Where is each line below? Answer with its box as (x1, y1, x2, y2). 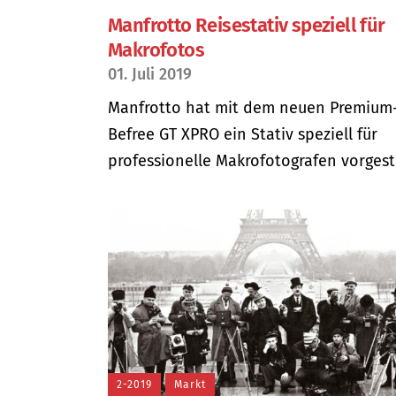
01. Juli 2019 (108, 65, 192, 84)
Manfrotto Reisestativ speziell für (108, 13, 385, 37)
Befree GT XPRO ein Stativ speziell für (108, 125, 377, 144)
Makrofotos (108, 38, 205, 62)
